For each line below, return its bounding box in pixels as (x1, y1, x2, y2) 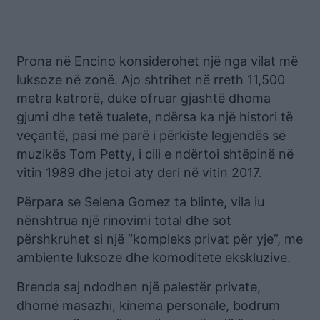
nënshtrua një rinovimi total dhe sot (16, 212, 231, 228)
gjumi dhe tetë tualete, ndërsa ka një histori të (16, 109, 293, 124)
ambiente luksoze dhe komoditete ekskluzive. (16, 249, 291, 265)
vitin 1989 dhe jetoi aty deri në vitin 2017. (16, 164, 262, 180)
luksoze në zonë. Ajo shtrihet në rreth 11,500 (16, 71, 285, 87)
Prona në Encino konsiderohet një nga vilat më (16, 53, 298, 69)
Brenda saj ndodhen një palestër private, (16, 279, 261, 294)
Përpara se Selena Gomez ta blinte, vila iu (16, 194, 264, 209)
